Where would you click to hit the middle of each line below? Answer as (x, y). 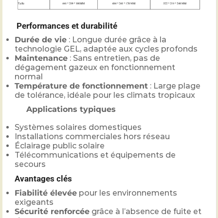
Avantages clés (43, 179)
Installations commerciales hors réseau (92, 137)
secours (30, 164)
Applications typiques (71, 109)
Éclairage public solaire (60, 146)
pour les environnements (127, 193)
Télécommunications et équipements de (95, 155)
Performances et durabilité (66, 26)
